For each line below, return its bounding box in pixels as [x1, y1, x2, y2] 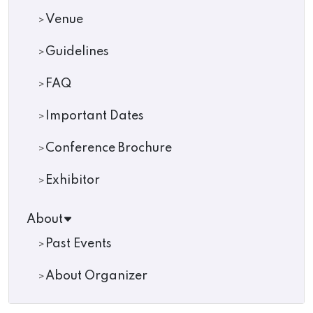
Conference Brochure [45, 142, 172, 154]
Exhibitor [45, 174, 100, 187]
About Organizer [45, 270, 147, 282]
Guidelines [45, 45, 109, 58]
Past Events [45, 238, 112, 250]
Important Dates [45, 110, 144, 122]
